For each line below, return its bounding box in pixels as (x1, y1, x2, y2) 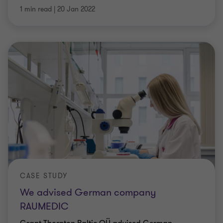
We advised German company (20, 186, 156, 199)
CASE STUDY (20, 171, 68, 181)
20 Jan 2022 (57, 4, 95, 14)
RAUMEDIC (20, 200, 69, 213)
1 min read (20, 4, 52, 14)
